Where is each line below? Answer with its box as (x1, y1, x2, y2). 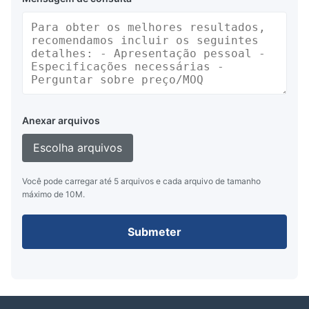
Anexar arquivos (22, 114, 100, 126)
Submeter (128, 224, 181, 239)
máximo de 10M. (22, 188, 85, 199)
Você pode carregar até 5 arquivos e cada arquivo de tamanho (22, 175, 261, 186)
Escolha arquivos (33, 140, 122, 154)
